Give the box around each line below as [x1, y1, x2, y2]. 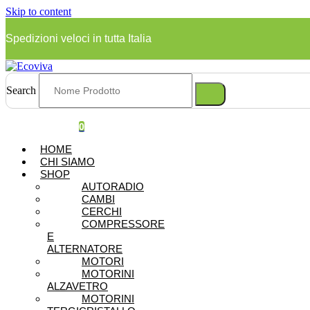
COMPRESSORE [82, 218, 165, 230]
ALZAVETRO [47, 280, 108, 292]
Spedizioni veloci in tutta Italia [6, 33, 152, 44]
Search [6, 84, 36, 96]
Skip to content [6, 6, 71, 17]
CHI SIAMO [40, 156, 95, 167]
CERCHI [82, 206, 122, 217]
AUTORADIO [82, 181, 144, 192]
